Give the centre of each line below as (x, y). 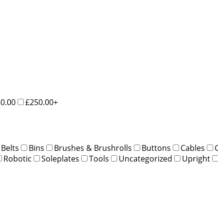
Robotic (18, 158)
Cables (193, 148)
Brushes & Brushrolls (93, 148)
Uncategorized (145, 158)
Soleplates (60, 158)
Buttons (156, 148)
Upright (196, 158)
